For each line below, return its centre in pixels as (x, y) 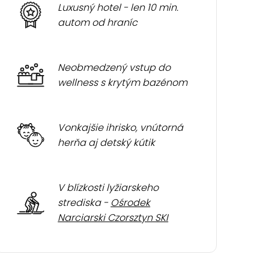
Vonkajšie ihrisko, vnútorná (121, 128)
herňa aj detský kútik (107, 143)
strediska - (84, 203)
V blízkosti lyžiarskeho (108, 188)
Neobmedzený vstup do (114, 68)
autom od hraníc (98, 23)
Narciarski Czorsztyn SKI (113, 218)
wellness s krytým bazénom (123, 83)
